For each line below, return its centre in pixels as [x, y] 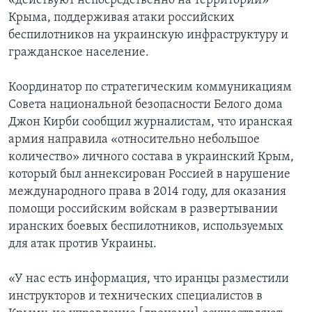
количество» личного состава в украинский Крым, [151, 157]
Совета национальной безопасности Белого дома [146, 105]
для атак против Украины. [83, 244]
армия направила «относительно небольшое [134, 140]
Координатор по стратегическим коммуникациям [150, 88]
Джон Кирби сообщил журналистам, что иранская [150, 123]
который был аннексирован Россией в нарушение [149, 175]
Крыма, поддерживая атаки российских [122, 18]
